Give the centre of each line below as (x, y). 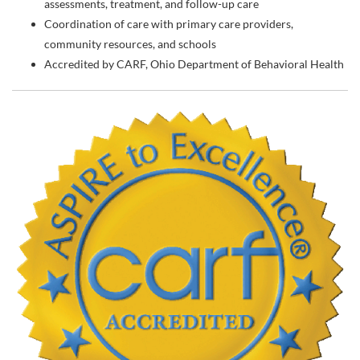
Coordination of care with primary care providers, (169, 24)
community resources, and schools (130, 44)
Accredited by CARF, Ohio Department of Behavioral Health (194, 64)
